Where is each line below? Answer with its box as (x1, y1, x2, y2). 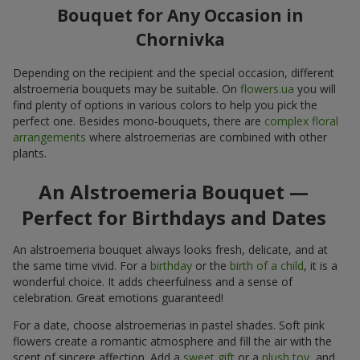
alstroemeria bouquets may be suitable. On (13, 80, 240, 96)
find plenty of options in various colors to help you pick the (13, 96, 317, 112)
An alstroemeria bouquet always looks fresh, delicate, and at (13, 241, 328, 257)
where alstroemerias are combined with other (86, 129, 327, 145)
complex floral (264, 112, 338, 129)
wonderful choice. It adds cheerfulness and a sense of (13, 273, 292, 289)
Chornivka (135, 27, 225, 51)
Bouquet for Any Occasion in (56, 3, 304, 27)
